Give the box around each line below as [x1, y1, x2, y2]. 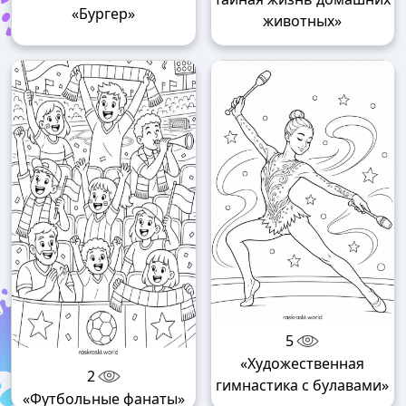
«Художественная [240, 353, 365, 373]
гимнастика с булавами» [216, 374, 390, 395]
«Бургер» [72, 4, 136, 24]
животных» [263, 11, 343, 32]
